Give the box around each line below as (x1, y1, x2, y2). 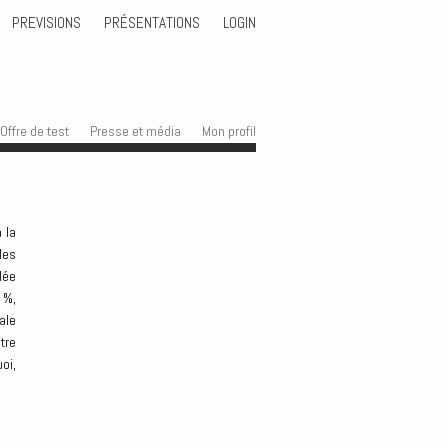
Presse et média (90, 122, 181, 141)
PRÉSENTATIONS (103, 12, 200, 33)
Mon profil (202, 122, 256, 141)
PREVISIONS (11, 12, 81, 33)
